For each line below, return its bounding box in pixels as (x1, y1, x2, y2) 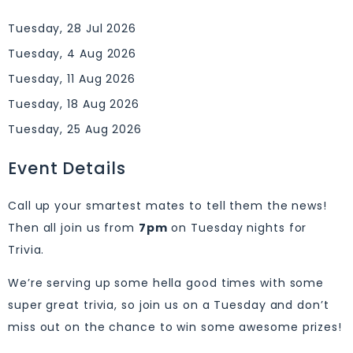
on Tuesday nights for (167, 220, 307, 236)
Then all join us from (8, 220, 139, 236)
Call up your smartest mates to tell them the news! (8, 198, 327, 214)
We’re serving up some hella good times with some (8, 275, 325, 292)
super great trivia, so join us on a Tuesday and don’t (8, 297, 329, 314)
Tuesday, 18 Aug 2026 (8, 96, 139, 112)
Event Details (8, 157, 126, 180)
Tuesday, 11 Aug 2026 (8, 71, 136, 87)
